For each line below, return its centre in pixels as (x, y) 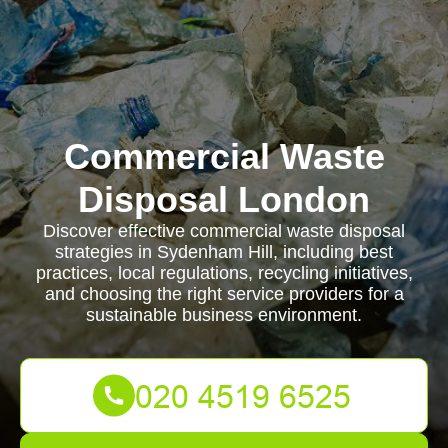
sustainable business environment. (224, 315)
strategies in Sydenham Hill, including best (224, 252)
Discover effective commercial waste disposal (224, 231)
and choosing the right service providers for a (224, 294)
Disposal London (224, 199)
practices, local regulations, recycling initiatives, (224, 273)
